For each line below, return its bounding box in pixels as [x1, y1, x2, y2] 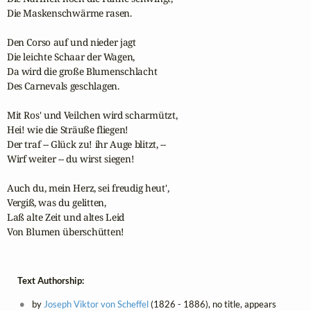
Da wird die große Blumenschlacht [6, 64, 158, 78]
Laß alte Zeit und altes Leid [6, 210, 125, 224]
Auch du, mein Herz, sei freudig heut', [6, 180, 169, 194]
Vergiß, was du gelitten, [6, 195, 106, 209]
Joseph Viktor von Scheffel [43, 298, 149, 310]
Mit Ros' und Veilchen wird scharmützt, [6, 108, 178, 121]
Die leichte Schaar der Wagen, [6, 49, 135, 63]
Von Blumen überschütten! [6, 224, 125, 238]
